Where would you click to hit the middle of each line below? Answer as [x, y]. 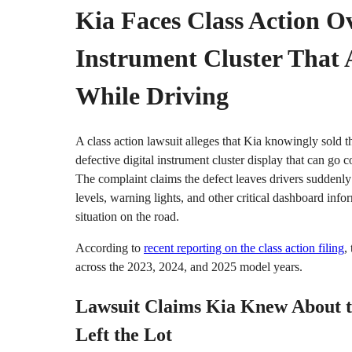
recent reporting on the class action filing [244, 247]
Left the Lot [124, 334]
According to [110, 247]
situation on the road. [127, 216]
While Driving [152, 96]
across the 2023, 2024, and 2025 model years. [189, 266]
